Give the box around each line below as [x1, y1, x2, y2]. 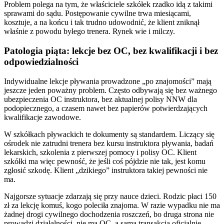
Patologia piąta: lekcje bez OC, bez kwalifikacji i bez [4, 45, 218, 56]
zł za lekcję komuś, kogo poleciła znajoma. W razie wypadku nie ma [4, 200, 220, 209]
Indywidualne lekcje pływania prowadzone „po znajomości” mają [4, 76, 211, 85]
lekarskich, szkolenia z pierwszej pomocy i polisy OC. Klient [4, 147, 196, 156]
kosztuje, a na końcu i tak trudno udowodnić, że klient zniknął [4, 18, 199, 27]
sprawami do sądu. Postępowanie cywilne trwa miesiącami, [4, 9, 191, 18]
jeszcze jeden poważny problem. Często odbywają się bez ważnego [4, 85, 217, 94]
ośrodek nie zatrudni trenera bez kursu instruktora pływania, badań [4, 138, 213, 147]
